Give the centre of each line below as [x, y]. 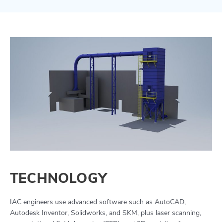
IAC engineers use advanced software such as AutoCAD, [98, 202]
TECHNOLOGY [58, 179]
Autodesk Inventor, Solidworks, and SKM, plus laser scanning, [106, 213]
